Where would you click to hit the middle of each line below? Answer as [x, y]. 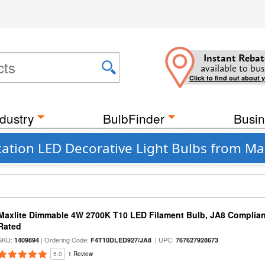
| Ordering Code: [65, 240]
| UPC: [164, 240]
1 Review [81, 254]
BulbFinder [134, 118]
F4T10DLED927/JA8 [121, 240]
